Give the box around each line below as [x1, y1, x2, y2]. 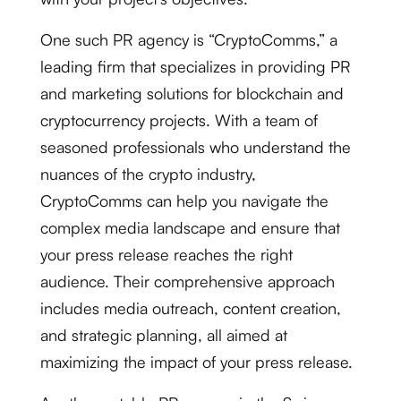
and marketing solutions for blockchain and [39, 83, 344, 103]
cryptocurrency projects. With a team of [39, 110, 318, 130]
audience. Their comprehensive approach [39, 271, 335, 291]
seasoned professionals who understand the [39, 137, 351, 157]
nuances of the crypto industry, [39, 164, 256, 183]
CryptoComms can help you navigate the [39, 191, 328, 210]
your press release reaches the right [39, 244, 293, 264]
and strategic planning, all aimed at [39, 325, 287, 345]
